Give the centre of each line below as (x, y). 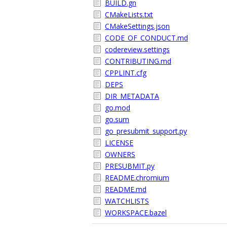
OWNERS (120, 154)
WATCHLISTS (127, 201)
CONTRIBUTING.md (138, 61)
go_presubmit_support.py (146, 131)
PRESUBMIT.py (130, 166)
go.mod (118, 108)
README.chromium (137, 178)
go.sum (117, 119)
